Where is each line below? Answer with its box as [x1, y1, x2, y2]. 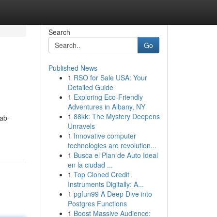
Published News [48, 63, 97, 73]
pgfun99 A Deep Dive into [73, 189, 152, 199]
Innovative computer [73, 131, 136, 140]
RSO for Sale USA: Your [73, 73, 147, 82]
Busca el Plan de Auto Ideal [73, 150, 158, 160]
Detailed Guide [67, 82, 113, 92]
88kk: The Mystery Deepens [73, 111, 160, 121]
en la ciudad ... [67, 160, 113, 170]
